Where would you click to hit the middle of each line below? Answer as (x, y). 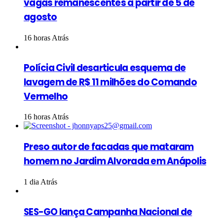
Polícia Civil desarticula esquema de (105, 68)
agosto (40, 17)
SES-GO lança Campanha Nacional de (108, 212)
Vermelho (46, 96)
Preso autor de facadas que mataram (109, 147)
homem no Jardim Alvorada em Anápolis (115, 161)
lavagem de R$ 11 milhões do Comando (110, 82)
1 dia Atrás (40, 182)
